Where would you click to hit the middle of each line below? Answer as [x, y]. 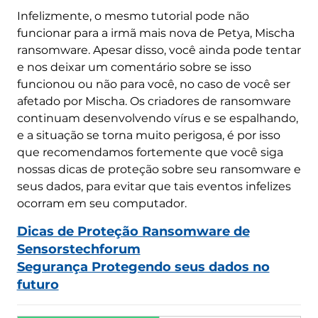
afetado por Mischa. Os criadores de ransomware [154, 101]
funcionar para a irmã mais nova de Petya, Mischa [155, 33]
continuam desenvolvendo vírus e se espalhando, [157, 118]
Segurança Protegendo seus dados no [143, 267]
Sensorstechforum [78, 249]
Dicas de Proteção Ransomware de [133, 231]
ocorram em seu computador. [102, 203]
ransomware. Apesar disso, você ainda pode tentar [159, 50]
